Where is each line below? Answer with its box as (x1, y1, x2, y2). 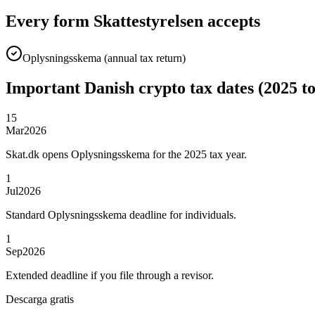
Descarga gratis (6, 292, 74, 305)
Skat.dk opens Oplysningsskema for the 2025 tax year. (6, 148, 247, 160)
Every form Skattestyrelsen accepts (6, 12, 260, 31)
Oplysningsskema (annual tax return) (22, 52, 186, 65)
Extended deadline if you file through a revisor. (6, 269, 214, 281)
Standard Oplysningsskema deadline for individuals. (6, 208, 236, 221)
